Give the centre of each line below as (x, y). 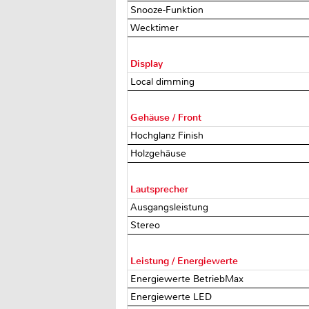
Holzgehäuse (160, 153)
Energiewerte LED (173, 297)
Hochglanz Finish (169, 135)
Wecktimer (156, 28)
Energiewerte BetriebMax (189, 279)
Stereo (147, 225)
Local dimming (164, 81)
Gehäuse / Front (166, 117)
